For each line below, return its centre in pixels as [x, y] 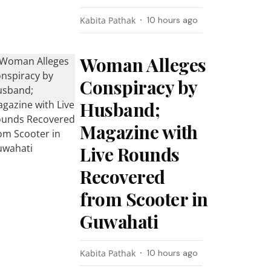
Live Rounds [130, 154]
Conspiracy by [139, 87]
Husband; [120, 109]
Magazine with [139, 132]
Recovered [122, 177]
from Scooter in [144, 199]
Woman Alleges [143, 65]
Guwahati [119, 221]
